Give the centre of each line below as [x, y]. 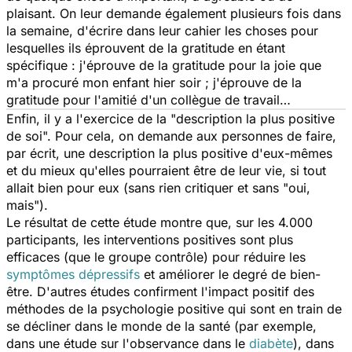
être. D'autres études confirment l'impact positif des [160, 291]
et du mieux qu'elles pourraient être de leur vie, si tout [166, 170]
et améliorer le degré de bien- [230, 274]
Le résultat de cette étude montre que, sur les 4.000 [159, 222]
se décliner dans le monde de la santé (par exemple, [161, 326]
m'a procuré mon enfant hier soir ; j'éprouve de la [154, 82]
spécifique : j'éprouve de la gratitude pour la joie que [164, 65]
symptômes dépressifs [73, 274]
